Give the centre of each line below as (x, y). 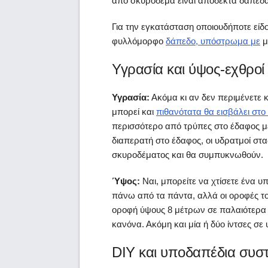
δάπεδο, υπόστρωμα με (213, 41)
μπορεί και (134, 111)
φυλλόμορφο (139, 41)
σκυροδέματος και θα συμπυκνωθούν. (188, 154)
